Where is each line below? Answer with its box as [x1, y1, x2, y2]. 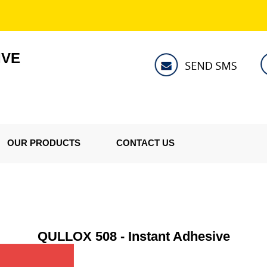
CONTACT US [116, 138, 175, 148]
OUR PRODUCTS [7, 138, 80, 148]
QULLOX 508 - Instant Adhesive [37, 229, 230, 244]
